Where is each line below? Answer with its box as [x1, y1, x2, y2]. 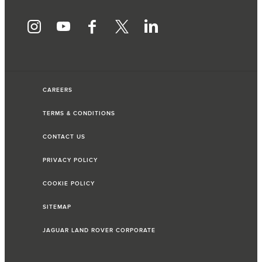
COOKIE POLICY [43, 180, 95, 188]
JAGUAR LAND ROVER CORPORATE [43, 227, 156, 235]
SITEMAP [43, 204, 71, 211]
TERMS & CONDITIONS [43, 110, 115, 118]
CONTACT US [43, 133, 85, 141]
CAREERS [43, 87, 73, 94]
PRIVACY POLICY [43, 157, 98, 164]
